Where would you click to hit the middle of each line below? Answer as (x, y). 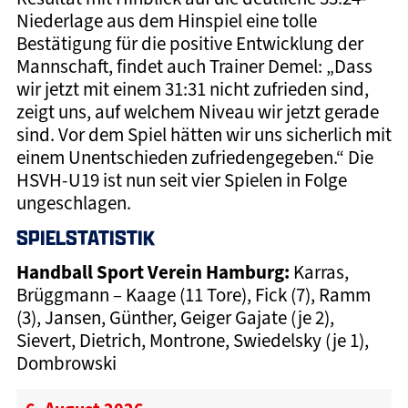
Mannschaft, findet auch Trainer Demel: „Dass (194, 66)
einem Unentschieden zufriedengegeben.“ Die (194, 157)
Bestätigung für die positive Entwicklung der (189, 43)
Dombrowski (70, 364)
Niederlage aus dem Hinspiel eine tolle (166, 20)
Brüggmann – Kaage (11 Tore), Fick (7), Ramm (193, 296)
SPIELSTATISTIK (85, 238)
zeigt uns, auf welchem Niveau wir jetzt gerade (197, 112)
